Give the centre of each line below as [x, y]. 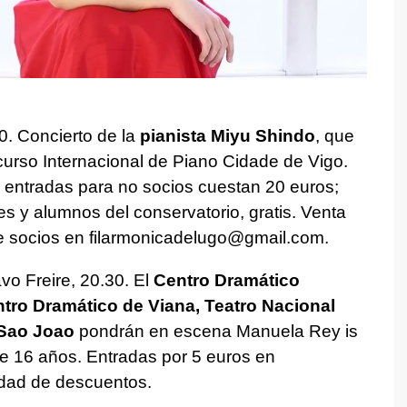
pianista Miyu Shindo [227, 135]
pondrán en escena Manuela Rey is [216, 331]
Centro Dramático [226, 280]
